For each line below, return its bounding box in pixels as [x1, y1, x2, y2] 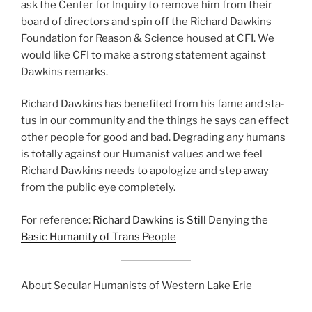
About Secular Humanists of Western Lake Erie [21, 279, 252, 292]
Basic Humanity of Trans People [21, 230, 176, 243]
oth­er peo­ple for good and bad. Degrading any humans [21, 131, 286, 144]
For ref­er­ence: [21, 213, 93, 226]
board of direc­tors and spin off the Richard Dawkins [21, 15, 272, 28]
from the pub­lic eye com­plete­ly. [21, 181, 175, 194]
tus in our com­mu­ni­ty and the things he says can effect [21, 114, 289, 127]
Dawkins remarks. [21, 65, 108, 78]
